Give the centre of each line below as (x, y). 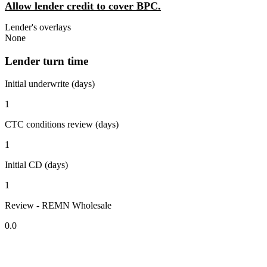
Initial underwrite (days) (50, 84)
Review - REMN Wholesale (58, 206)
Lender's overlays (38, 27)
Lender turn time (46, 61)
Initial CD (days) (36, 165)
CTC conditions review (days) (62, 125)
